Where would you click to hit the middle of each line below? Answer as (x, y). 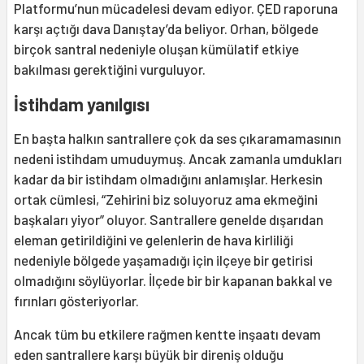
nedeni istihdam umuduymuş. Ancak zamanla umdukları (178, 159)
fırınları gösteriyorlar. (79, 301)
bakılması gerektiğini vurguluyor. (111, 69)
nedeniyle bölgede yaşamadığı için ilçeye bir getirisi (163, 260)
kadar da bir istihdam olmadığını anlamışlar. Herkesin (168, 179)
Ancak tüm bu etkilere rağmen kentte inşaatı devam (167, 334)
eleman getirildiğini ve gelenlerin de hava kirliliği (154, 240)
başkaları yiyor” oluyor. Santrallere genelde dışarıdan (169, 220)
